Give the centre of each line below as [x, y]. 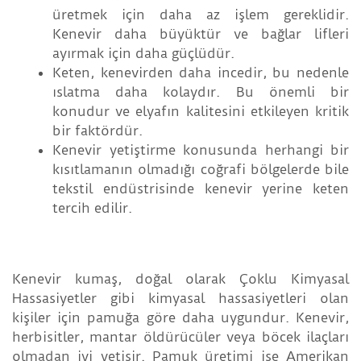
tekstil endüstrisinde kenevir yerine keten [201, 189]
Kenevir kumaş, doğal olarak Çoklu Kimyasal [180, 279]
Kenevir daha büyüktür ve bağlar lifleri [201, 34]
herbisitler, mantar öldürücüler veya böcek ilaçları [180, 337]
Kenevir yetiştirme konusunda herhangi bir [201, 150]
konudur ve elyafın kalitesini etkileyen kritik [201, 112]
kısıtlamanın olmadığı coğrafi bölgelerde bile [201, 170]
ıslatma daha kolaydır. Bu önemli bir [201, 92]
